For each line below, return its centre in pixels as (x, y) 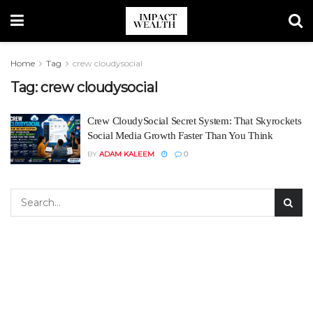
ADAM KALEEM (127, 154)
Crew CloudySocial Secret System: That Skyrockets (195, 121)
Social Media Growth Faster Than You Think (180, 136)
